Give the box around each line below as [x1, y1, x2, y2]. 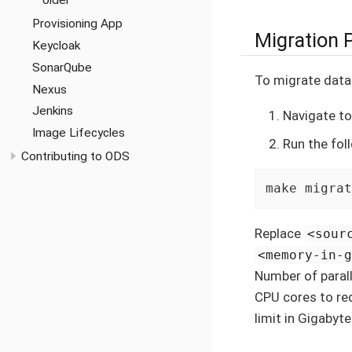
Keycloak [31, 38, 80, 53]
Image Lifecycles [31, 125, 125, 140]
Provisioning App [31, 16, 123, 31]
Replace [255, 225, 304, 241]
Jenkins [31, 104, 73, 119]
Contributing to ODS [21, 148, 130, 163]
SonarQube [31, 60, 92, 75]
